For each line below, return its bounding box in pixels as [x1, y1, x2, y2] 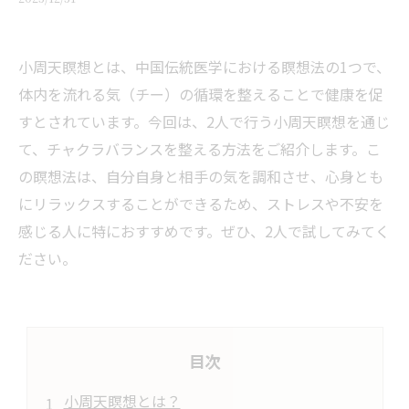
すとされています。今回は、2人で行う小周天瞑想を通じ [18, 110, 390, 132]
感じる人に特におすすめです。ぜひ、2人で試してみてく [18, 220, 390, 242]
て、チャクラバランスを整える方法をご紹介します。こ [18, 138, 381, 160]
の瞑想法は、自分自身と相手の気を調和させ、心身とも [18, 165, 383, 187]
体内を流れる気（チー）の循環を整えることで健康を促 [18, 83, 383, 105]
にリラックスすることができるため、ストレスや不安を [18, 193, 383, 215]
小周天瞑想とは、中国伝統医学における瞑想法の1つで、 [18, 56, 391, 78]
